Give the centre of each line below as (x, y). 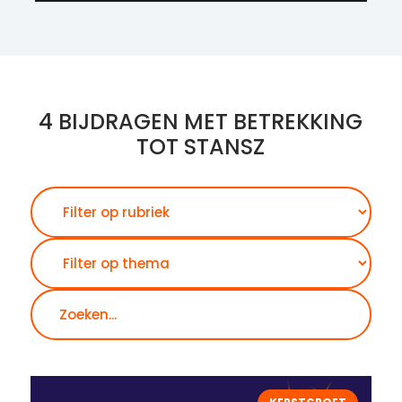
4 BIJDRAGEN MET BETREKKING (201, 121)
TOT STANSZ (201, 146)
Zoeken (226, 197)
